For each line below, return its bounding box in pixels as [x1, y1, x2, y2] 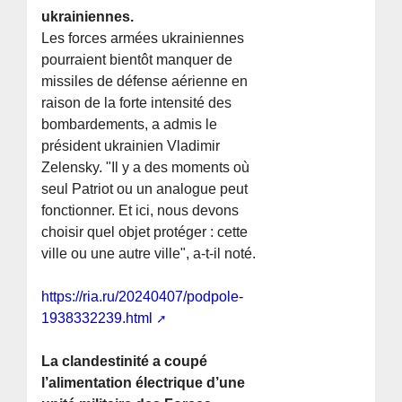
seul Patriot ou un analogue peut [41, 181, 249, 197]
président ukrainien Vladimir [41, 138, 221, 154]
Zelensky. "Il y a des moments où [41, 160, 250, 176]
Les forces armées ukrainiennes [41, 31, 245, 47]
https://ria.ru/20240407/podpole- [41, 289, 244, 305]
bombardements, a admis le [41, 117, 218, 133]
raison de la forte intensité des [41, 95, 232, 111]
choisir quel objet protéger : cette [41, 224, 249, 240]
